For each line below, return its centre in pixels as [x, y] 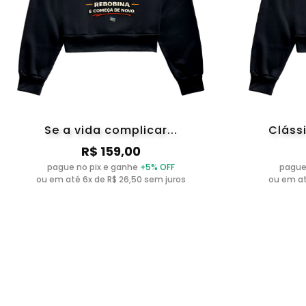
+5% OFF [158, 167]
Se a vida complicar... [111, 130]
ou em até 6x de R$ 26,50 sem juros [111, 179]
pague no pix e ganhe [94, 167]
